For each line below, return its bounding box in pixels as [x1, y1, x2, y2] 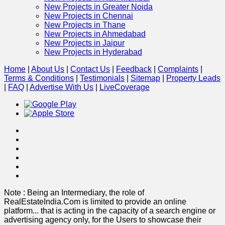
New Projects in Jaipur [44, 38, 125, 47]
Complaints [158, 64, 198, 73]
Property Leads [166, 73, 220, 82]
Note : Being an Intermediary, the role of [4, 188, 144, 197]
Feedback [116, 64, 152, 73]
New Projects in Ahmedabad [44, 29, 146, 38]
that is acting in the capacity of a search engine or [41, 206, 215, 215]
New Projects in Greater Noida [44, 2, 153, 11]
